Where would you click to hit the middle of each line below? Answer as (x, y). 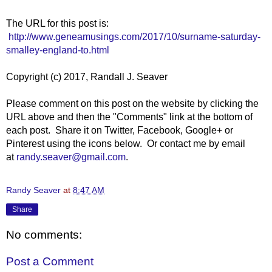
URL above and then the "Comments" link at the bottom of (129, 117)
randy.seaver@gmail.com (71, 157)
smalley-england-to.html (58, 50)
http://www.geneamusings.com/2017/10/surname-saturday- (134, 36)
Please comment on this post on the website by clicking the (132, 103)
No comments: (44, 235)
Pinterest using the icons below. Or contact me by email (126, 143)
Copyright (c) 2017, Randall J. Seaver (87, 76)
